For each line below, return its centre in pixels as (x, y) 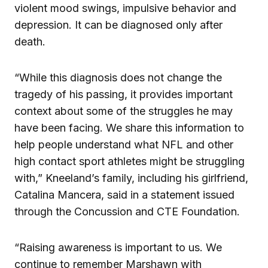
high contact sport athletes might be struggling (130, 161)
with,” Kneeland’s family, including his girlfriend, (131, 178)
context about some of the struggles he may (124, 111)
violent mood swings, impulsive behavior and (125, 8)
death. (30, 41)
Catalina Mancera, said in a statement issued (124, 194)
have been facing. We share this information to (129, 127)
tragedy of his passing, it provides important (124, 94)
